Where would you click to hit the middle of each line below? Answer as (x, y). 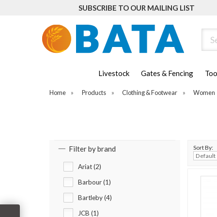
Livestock (114, 73)
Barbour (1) (94, 182)
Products (94, 93)
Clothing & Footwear (150, 93)
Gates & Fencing (167, 73)
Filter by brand (92, 149)
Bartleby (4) (95, 198)
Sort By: (203, 148)
